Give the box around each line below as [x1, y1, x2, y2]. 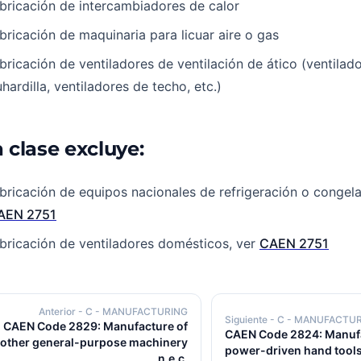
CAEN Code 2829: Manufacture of [3, 319, 188, 333]
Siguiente [225, 313, 270, 326]
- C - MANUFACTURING [78, 305, 188, 317]
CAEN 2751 [259, 235, 329, 251]
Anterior [39, 305, 78, 317]
